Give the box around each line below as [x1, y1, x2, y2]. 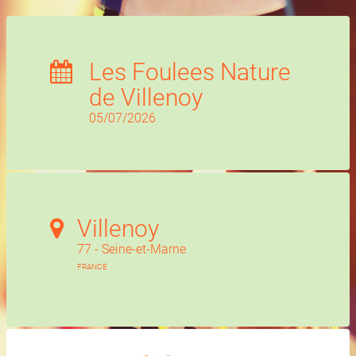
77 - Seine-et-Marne [77, 242, 186, 257]
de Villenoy [89, 83, 203, 111]
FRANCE [77, 262, 107, 271]
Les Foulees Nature [89, 58, 291, 86]
